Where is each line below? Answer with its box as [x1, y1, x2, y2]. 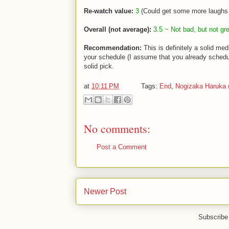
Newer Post [84, 187, 126, 196]
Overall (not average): [84, 26, 151, 33]
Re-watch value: [84, 7, 133, 15]
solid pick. [84, 62, 114, 70]
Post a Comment [97, 143, 147, 151]
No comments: [84, 121, 150, 136]
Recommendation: [84, 44, 142, 52]
